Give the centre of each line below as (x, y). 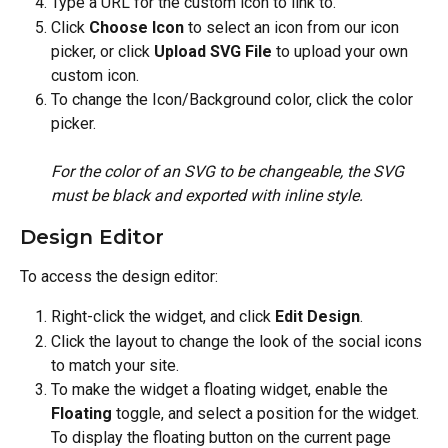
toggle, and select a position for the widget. (267, 413)
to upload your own (342, 51)
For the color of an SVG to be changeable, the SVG (229, 171)
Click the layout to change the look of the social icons (238, 341)
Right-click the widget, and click (163, 317)
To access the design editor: (119, 276)
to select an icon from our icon (293, 27)
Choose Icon (136, 27)
